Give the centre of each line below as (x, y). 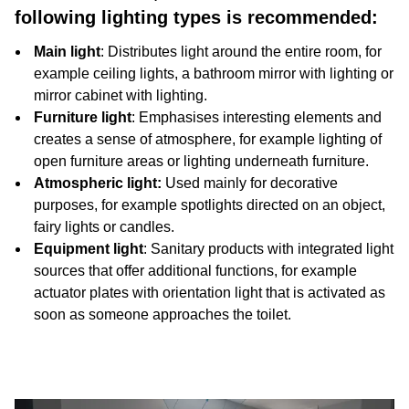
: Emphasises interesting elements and (257, 117)
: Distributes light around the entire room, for (241, 52)
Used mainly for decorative (252, 183)
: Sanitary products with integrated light (268, 249)
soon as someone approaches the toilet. (163, 315)
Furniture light (83, 117)
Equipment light (89, 249)
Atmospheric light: (100, 183)
